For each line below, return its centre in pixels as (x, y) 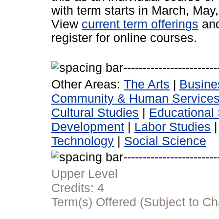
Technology (83, 141)
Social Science (165, 141)
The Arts (147, 84)
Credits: (74, 188)
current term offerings (140, 24)
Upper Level (85, 174)
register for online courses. (124, 38)
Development (88, 127)
